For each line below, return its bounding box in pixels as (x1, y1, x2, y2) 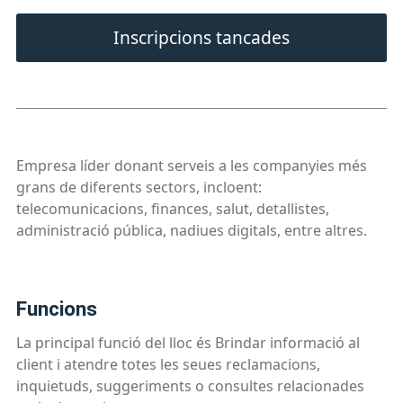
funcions (26, 297, 97, 321)
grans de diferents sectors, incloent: (15, 176, 262, 197)
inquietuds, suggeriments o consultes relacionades (15, 376, 364, 397)
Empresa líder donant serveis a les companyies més (15, 155, 367, 175)
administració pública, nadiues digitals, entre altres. (15, 219, 367, 240)
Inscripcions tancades (113, 24, 290, 49)
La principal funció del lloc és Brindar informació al (15, 333, 360, 354)
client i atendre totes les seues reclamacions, (15, 354, 320, 375)
